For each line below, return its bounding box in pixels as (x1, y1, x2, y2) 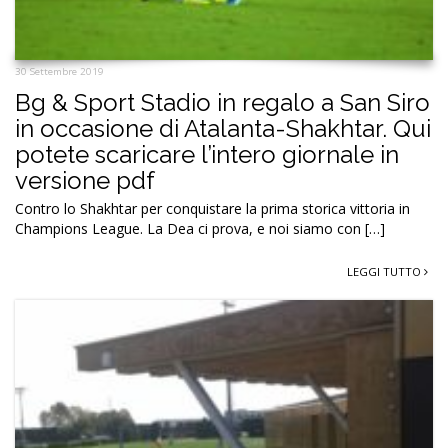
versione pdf (15, 165, 155, 195)
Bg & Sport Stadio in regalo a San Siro (15, 87, 430, 117)
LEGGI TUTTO (347, 263, 424, 279)
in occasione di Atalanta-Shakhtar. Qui (15, 113, 431, 143)
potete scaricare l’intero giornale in (15, 139, 399, 169)
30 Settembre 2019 (15, 64, 104, 78)
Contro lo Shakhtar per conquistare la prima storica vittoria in (15, 198, 410, 218)
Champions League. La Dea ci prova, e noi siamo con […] (15, 218, 385, 238)
